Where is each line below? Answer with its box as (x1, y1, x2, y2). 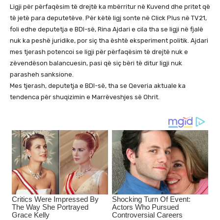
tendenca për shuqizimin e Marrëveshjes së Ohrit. (10, 93, 160, 101)
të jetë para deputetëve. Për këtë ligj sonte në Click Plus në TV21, (10, 14, 207, 22)
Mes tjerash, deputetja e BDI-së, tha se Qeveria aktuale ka (10, 82, 186, 90)
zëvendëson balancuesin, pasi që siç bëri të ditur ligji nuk (10, 59, 182, 67)
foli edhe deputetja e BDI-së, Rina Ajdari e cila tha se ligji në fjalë (10, 26, 203, 33)
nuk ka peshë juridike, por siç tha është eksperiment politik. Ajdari (10, 37, 208, 45)
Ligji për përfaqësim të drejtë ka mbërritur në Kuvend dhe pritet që (10, 3, 210, 11)
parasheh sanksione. (10, 71, 74, 79)
